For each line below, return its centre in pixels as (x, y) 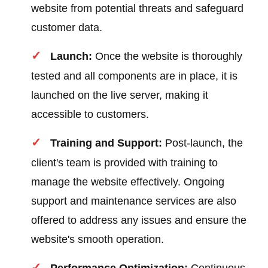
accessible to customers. (90, 115)
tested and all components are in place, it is (135, 76)
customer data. (67, 28)
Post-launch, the (203, 143)
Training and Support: (106, 143)
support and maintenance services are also (134, 201)
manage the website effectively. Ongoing (128, 182)
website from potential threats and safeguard (138, 9)
